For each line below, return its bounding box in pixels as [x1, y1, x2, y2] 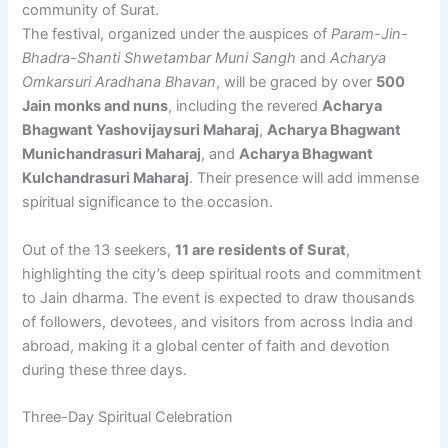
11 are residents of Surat [175, 240, 347, 259]
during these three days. [22, 360, 188, 379]
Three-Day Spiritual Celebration [22, 408, 234, 427]
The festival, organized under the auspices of [22, 25, 332, 44]
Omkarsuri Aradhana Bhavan [22, 73, 217, 92]
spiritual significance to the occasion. [22, 193, 274, 212]
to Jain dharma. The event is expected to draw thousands [22, 288, 416, 307]
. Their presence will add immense [189, 169, 420, 188]
